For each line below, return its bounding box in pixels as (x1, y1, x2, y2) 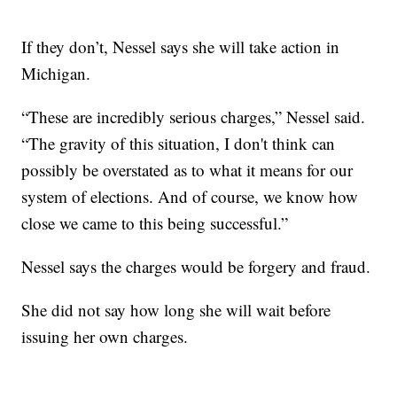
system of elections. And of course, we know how (21, 185, 359, 208)
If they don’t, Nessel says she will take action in (21, 35, 340, 58)
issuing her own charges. (21, 325, 189, 348)
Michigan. (21, 62, 91, 85)
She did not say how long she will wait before (21, 299, 331, 322)
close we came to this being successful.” (21, 212, 289, 235)
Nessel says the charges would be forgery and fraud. (21, 255, 371, 278)
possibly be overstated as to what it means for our (21, 159, 354, 182)
